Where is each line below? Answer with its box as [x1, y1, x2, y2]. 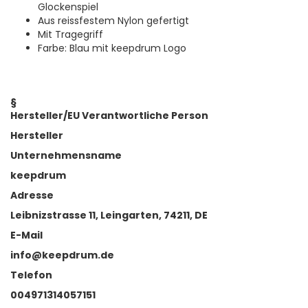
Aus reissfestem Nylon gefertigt [38, 14, 189, 28]
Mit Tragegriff [38, 27, 103, 42]
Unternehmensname [10, 148, 122, 163]
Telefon [10, 268, 52, 283]
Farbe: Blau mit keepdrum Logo [38, 41, 186, 56]
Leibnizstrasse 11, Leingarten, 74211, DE [10, 208, 208, 223]
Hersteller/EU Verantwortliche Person [10, 109, 208, 123]
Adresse [10, 188, 54, 203]
